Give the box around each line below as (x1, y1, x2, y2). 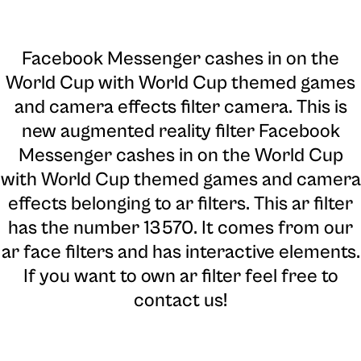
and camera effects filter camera (14, 95, 288, 118)
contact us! (134, 288, 227, 312)
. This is (288, 95, 347, 118)
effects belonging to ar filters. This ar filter (8, 192, 353, 215)
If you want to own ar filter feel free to (23, 264, 338, 288)
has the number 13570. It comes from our (8, 216, 353, 239)
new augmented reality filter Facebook (21, 119, 340, 143)
